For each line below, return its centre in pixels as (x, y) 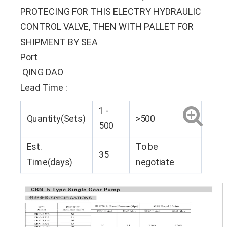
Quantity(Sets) (56, 118)
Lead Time (43, 87)
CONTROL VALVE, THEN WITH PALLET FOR (107, 27)
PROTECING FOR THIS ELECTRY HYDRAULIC (111, 11)
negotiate (155, 162)
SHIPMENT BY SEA (59, 42)
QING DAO (42, 72)
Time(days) (50, 162)
